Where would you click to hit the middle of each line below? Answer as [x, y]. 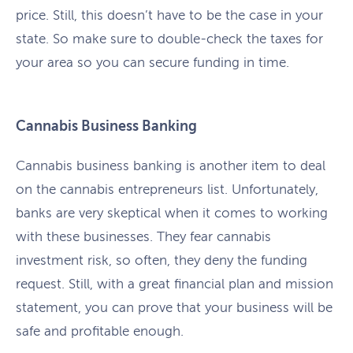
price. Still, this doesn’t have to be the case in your [169, 16]
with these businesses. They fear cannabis [143, 237]
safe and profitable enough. [100, 332]
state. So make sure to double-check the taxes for [169, 39]
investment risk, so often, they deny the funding [162, 261]
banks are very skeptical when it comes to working [172, 214]
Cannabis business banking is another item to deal [171, 166]
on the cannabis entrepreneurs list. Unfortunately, [167, 190]
